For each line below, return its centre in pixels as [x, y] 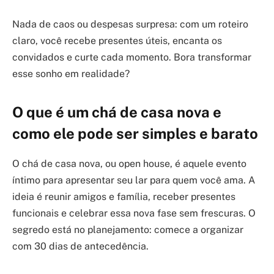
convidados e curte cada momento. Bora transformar [132, 57]
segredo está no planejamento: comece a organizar [128, 230]
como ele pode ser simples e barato [135, 134]
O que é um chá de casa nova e [117, 112]
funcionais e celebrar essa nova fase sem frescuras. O [134, 213]
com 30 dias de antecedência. [80, 246]
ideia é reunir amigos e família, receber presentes [124, 197]
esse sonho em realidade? [71, 74]
